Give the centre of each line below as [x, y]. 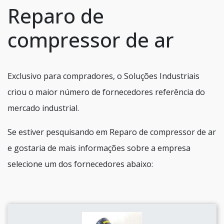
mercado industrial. [43, 108]
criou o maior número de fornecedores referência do [106, 92]
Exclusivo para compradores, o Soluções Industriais [103, 76]
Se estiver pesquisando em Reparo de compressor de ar [112, 132]
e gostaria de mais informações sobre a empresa [99, 148]
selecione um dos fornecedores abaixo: [80, 164]
